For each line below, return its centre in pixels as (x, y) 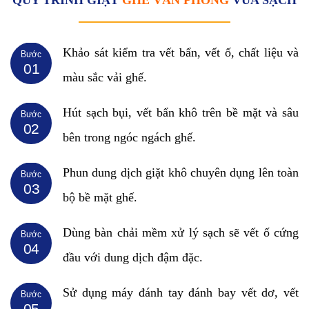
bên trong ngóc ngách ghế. (129, 137)
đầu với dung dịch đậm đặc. (133, 257)
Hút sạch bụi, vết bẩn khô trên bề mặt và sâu (181, 112)
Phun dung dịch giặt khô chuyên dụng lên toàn (181, 172)
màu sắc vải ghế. (105, 77)
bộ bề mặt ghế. (100, 197)
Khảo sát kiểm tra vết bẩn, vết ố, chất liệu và (181, 52)
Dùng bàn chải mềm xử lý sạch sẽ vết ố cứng (181, 232)
